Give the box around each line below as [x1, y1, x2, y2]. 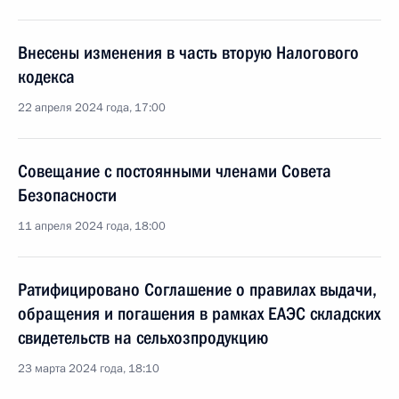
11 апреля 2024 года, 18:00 [18, 218, 166, 234]
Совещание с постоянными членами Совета [18, 160, 331, 182]
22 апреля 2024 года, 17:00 [18, 100, 166, 116]
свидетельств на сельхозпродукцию [18, 327, 268, 348]
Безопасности [18, 184, 117, 206]
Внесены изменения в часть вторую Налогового [18, 42, 359, 63]
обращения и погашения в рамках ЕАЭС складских [18, 303, 380, 324]
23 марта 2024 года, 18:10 [18, 361, 159, 377]
